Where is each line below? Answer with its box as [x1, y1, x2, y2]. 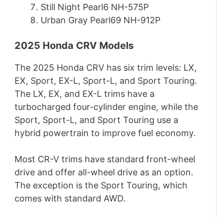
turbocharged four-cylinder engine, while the [15, 102, 198, 112]
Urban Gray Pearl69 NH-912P [41, 15, 160, 26]
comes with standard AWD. [15, 193, 125, 204]
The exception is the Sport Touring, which [15, 180, 187, 191]
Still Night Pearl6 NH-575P [41, 2, 149, 13]
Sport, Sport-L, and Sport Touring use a [15, 115, 178, 125]
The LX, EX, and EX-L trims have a [15, 89, 155, 99]
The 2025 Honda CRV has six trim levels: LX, [15, 62, 197, 73]
